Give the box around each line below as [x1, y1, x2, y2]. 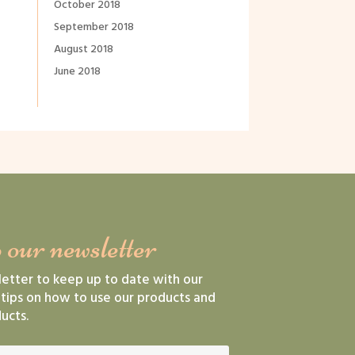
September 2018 [53, 18, 134, 37]
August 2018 [53, 40, 113, 59]
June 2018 [53, 63, 101, 82]
